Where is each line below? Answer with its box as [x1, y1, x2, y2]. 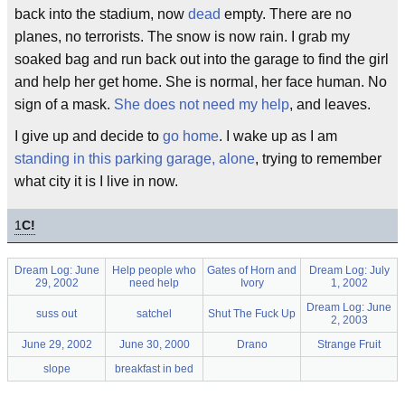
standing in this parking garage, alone [14, 151, 255, 166]
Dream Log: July [308, 264, 390, 277]
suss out [36, 307, 77, 320]
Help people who [112, 264, 196, 277]
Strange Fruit [317, 338, 381, 351]
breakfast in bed [115, 363, 193, 375]
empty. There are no [221, 6, 352, 22]
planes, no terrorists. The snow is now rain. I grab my [14, 29, 350, 44]
